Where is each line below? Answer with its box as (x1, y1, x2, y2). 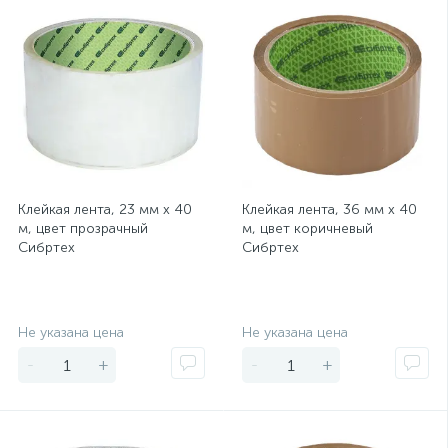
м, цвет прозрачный (18, 220, 148, 237)
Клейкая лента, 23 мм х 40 (18, 201, 192, 218)
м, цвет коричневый (242, 220, 373, 237)
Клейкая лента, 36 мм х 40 (242, 201, 417, 218)
